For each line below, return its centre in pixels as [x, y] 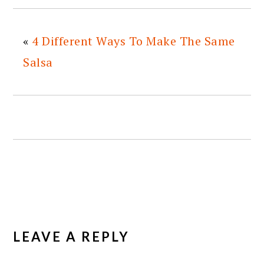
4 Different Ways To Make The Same [133, 41]
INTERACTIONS [76, 227]
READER [46, 209]
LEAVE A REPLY [72, 236]
